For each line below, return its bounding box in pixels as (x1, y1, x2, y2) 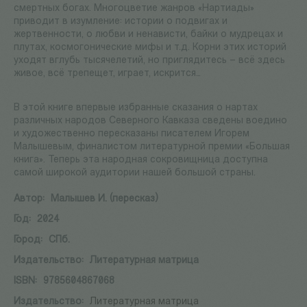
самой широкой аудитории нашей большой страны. (14, 168, 256, 179)
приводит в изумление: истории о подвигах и (14, 16, 228, 27)
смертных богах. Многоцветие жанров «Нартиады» (14, 3, 254, 14)
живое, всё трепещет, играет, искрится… (14, 69, 201, 79)
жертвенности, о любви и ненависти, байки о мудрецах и (14, 29, 283, 40)
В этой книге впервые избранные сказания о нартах (14, 103, 258, 114)
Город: (14, 235, 42, 246)
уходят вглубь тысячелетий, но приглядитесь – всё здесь (14, 56, 285, 66)
